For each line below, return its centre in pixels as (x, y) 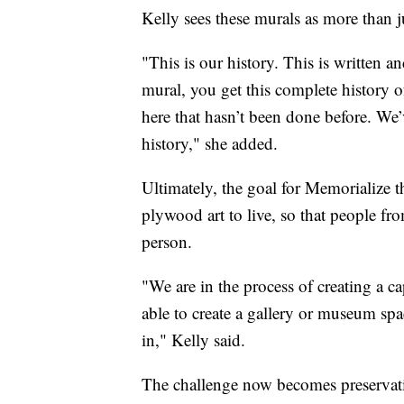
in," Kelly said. (193, 339)
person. (167, 241)
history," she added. (210, 142)
